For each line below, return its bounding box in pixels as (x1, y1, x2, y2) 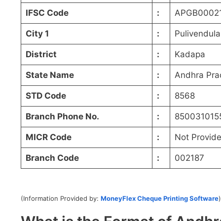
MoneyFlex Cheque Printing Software (101, 194, 219, 202)
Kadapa (174, 49, 205, 59)
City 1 (25, 28, 49, 38)
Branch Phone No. (25, 111, 99, 121)
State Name (25, 70, 74, 80)
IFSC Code (25, 7, 69, 18)
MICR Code (25, 132, 72, 142)
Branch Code (25, 152, 79, 163)
